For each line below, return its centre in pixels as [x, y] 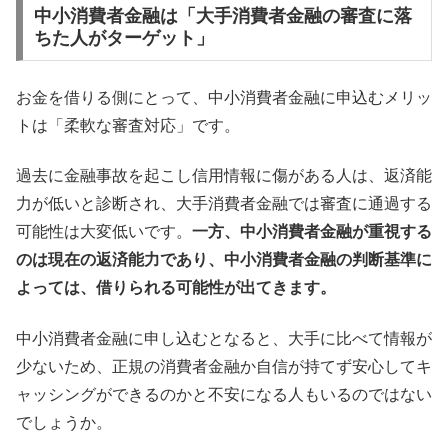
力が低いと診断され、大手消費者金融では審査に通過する [224, 204]
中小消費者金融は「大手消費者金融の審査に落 [222, 16]
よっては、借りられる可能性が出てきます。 [176, 288]
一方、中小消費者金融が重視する [312, 232]
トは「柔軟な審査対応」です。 [128, 125]
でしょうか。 [64, 422]
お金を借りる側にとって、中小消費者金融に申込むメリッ [224, 97]
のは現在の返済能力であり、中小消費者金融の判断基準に [224, 260]
